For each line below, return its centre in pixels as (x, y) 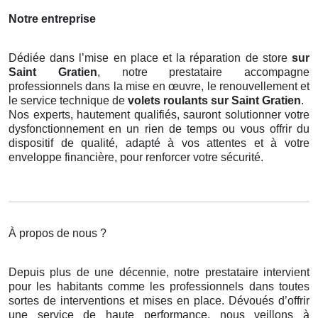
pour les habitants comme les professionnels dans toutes (159, 287)
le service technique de (68, 101)
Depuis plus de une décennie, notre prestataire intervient (159, 273)
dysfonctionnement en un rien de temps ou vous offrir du (159, 129)
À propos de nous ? (57, 234)
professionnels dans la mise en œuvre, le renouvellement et (159, 87)
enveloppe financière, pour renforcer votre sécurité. (136, 158)
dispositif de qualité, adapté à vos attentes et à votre (159, 143)
